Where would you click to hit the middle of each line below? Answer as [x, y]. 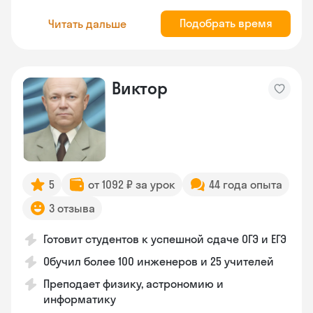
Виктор [140, 88]
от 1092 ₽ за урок [132, 184]
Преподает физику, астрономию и [133, 284]
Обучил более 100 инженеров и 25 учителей [159, 261]
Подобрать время [226, 23]
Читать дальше [87, 23]
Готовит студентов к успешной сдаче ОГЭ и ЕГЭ [165, 239]
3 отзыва [72, 208]
